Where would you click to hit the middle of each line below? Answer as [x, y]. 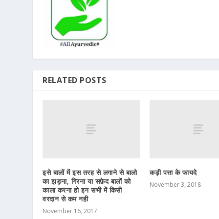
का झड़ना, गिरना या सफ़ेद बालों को [87, 181]
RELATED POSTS [75, 80]
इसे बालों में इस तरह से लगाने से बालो [90, 173]
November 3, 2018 [175, 185]
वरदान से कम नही [66, 199]
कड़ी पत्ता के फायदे [173, 173]
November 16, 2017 [70, 211]
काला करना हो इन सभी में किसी [82, 190]
